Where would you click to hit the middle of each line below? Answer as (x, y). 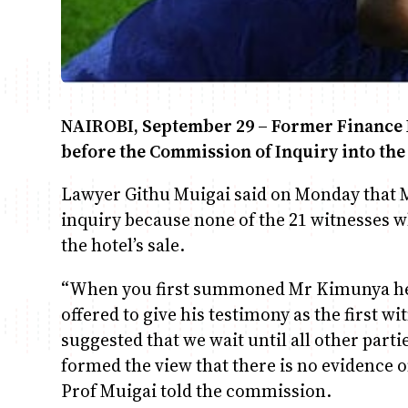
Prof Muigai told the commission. (197, 390)
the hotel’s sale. (123, 245)
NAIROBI (98, 126)
